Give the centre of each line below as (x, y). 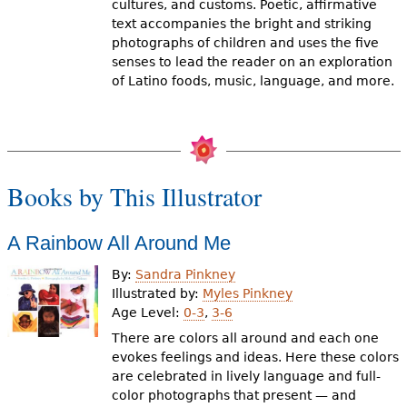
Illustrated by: (158, 293)
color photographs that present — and (234, 395)
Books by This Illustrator (134, 196)
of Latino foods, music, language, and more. (253, 81)
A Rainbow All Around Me (119, 243)
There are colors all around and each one (246, 338)
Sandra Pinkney (186, 274)
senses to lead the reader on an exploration (253, 62)
